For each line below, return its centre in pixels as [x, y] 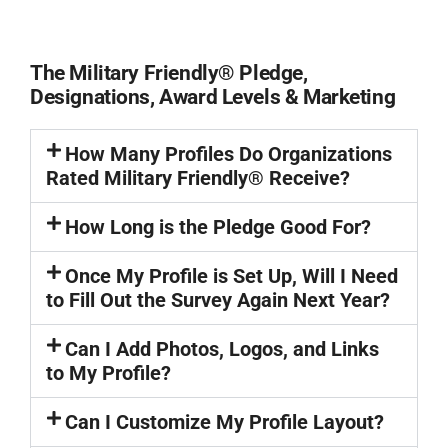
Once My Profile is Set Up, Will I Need [232, 276]
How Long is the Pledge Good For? [218, 227]
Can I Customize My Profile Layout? [225, 422]
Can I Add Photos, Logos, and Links [222, 349]
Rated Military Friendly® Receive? [198, 178]
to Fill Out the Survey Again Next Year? [218, 300]
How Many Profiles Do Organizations [229, 154]
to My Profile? [108, 373]
